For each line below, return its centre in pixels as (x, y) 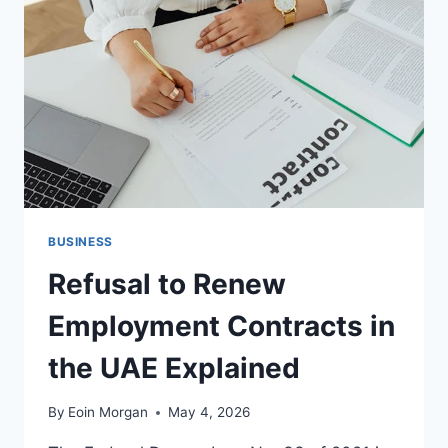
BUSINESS (80, 241)
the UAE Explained (174, 367)
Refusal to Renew (167, 283)
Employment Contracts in (221, 325)
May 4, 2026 (209, 412)
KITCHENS (170, 27)
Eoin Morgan (108, 412)
